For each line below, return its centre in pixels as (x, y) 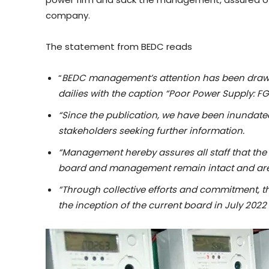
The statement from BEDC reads (119, 46)
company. (68, 15)
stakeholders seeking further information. (151, 130)
